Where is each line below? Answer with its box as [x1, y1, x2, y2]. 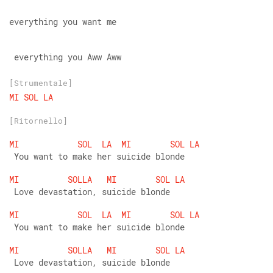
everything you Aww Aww [9, 51, 121, 63]
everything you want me [9, 16, 116, 27]
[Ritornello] [9, 115, 68, 126]
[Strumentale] [9, 77, 73, 88]
